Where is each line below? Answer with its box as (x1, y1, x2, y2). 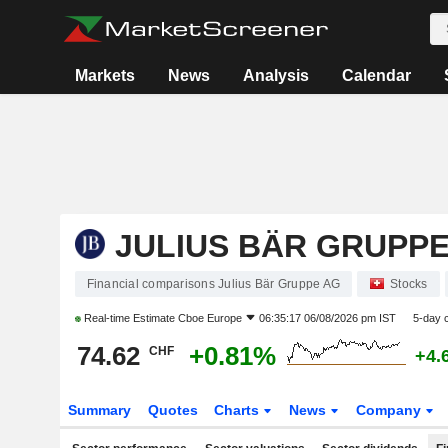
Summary (67, 402, 131, 418)
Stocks (390, 277, 428, 291)
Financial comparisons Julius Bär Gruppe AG (86, 277, 340, 291)
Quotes (147, 402, 198, 418)
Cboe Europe (177, 312, 242, 324)
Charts (214, 402, 264, 418)
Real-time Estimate (80, 312, 178, 324)
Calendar (342, 67, 412, 84)
